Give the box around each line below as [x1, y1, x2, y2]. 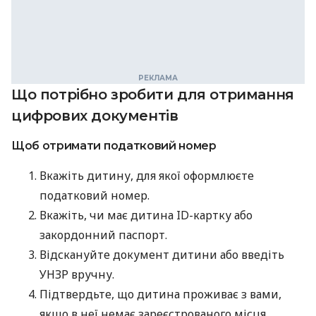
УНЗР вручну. [39, 267, 114, 283]
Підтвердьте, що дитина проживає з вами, [39, 286, 281, 303]
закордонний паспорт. [39, 227, 167, 243]
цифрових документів [11, 107, 178, 125]
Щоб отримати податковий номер [11, 139, 217, 153]
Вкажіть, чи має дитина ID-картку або [39, 207, 253, 224]
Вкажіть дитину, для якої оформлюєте [39, 168, 254, 184]
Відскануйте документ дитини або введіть [39, 247, 284, 263]
